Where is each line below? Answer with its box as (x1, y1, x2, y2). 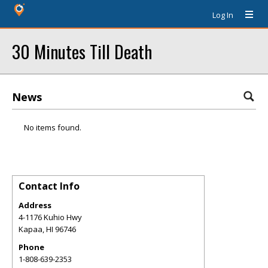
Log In (212, 10, 233, 20)
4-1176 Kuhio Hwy (19, 212, 82, 223)
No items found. (24, 122, 81, 133)
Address (19, 200, 51, 211)
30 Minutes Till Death (12, 38, 152, 64)
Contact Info (19, 179, 80, 193)
